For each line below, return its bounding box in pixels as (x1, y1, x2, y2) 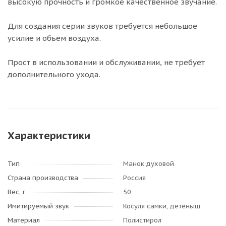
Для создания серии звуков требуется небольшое (8, 21, 197, 31)
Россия (123, 174, 146, 182)
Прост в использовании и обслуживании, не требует (8, 58, 205, 67)
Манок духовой (123, 159, 174, 168)
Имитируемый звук (8, 202, 69, 210)
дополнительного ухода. (8, 70, 100, 79)
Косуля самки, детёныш (123, 202, 200, 210)
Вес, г (8, 188, 25, 196)
